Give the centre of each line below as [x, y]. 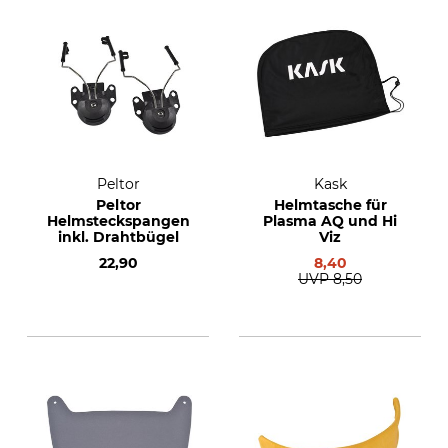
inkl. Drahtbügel [118, 237]
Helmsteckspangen [118, 221]
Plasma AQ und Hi [330, 221]
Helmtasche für [330, 205]
